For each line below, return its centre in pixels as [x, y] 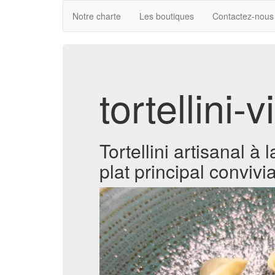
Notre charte [97, 16]
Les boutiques [167, 16]
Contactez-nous [243, 16]
